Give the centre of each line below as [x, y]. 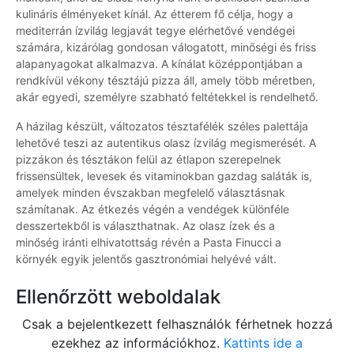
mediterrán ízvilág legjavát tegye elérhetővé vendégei [155, 31]
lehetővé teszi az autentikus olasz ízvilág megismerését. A [166, 143]
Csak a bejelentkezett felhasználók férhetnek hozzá [177, 324]
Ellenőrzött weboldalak [118, 297]
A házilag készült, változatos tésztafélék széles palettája [162, 126]
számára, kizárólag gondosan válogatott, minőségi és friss [166, 47]
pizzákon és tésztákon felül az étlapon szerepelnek [149, 160]
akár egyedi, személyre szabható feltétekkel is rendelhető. [167, 97]
